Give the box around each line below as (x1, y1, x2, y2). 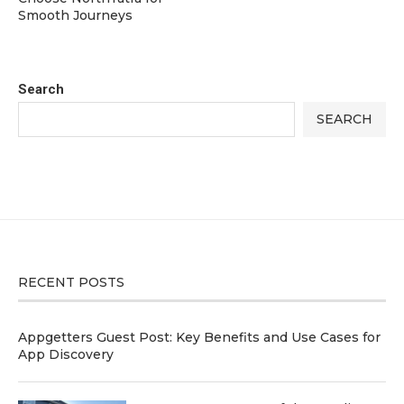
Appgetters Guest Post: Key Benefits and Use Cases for (18, 328, 381, 345)
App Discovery (18, 345, 114, 363)
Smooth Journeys (18, 6, 133, 23)
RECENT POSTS (18, 273, 124, 290)
